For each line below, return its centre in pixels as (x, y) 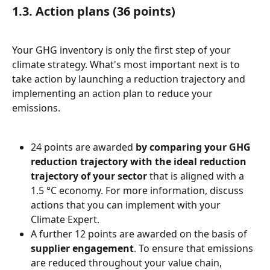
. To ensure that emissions (195, 248)
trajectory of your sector (89, 176)
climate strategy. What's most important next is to (127, 65)
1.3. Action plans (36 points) (94, 11)
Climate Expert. (65, 219)
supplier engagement (82, 248)
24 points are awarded (83, 147)
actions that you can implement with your (127, 205)
